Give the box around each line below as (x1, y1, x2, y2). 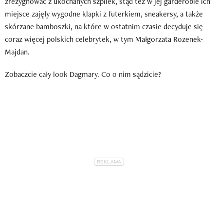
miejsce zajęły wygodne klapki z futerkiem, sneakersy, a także (5, 8, 203, 19)
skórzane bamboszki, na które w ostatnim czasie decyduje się (5, 21, 203, 32)
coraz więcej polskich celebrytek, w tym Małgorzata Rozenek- (5, 34, 203, 44)
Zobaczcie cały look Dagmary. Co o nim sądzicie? (5, 69, 161, 79)
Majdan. (5, 46, 30, 57)
